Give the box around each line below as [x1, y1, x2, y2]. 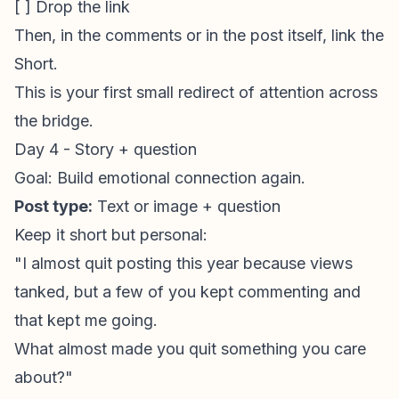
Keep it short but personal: [14, 225, 208, 244]
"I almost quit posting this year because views [14, 254, 353, 273]
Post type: [14, 197, 93, 216]
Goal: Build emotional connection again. [14, 168, 305, 187]
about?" [14, 368, 73, 387]
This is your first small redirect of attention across [14, 83, 378, 102]
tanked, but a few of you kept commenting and [14, 282, 361, 301]
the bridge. [14, 111, 94, 130]
